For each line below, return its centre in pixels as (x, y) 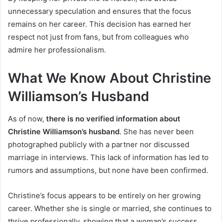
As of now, (27, 118)
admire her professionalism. (57, 50)
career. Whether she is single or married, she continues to (110, 208)
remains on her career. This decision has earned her (100, 24)
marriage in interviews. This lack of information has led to (108, 157)
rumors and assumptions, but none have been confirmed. (108, 170)
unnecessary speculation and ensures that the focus (100, 11)
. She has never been (157, 131)
